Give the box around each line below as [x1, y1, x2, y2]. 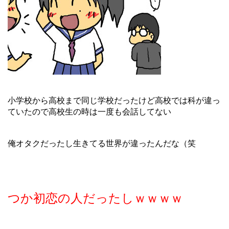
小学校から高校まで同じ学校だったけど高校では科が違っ [8, 95, 220, 105]
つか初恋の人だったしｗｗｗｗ [8, 191, 183, 205]
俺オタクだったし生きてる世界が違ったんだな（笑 [8, 138, 196, 148]
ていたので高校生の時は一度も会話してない [8, 106, 171, 117]
